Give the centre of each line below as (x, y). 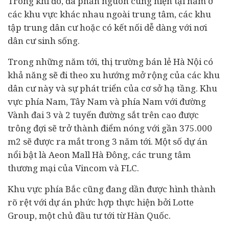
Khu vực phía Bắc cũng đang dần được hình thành (112, 189)
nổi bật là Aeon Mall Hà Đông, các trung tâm (99, 155)
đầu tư (88, 215)
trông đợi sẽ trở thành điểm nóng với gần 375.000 (110, 128)
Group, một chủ (41, 215)
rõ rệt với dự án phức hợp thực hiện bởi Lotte (101, 202)
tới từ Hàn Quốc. (136, 215)
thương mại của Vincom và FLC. (73, 168)
